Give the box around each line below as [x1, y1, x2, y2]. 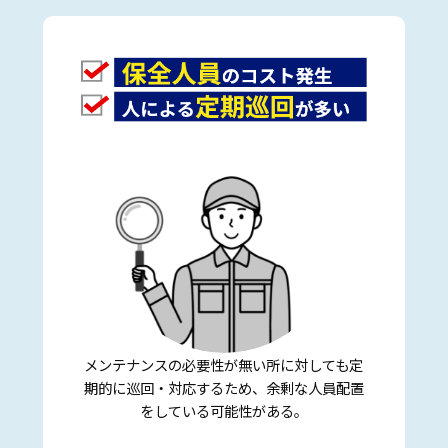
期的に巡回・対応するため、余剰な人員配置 [83, 377, 364, 399]
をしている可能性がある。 [139, 400, 308, 422]
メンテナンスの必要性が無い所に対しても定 [84, 354, 364, 376]
